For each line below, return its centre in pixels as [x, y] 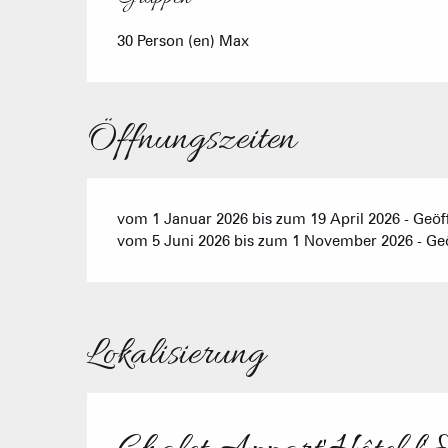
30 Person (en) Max [183, 40]
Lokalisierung [176, 354]
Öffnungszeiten [192, 139]
